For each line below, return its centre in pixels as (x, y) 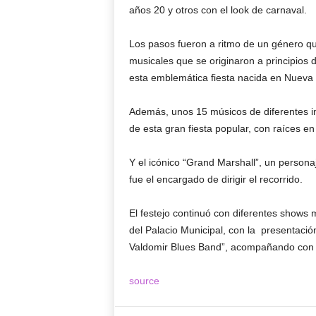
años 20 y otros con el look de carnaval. (218, 10)
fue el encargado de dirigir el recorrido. (215, 179)
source (144, 281)
